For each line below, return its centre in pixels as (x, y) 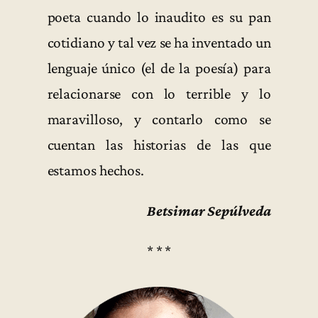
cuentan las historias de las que (159, 144)
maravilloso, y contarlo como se (159, 119)
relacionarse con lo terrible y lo (159, 93)
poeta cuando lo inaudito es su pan (159, 17)
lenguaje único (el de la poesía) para (159, 68)
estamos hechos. (96, 170)
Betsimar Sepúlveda (209, 211)
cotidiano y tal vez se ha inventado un (159, 42)
